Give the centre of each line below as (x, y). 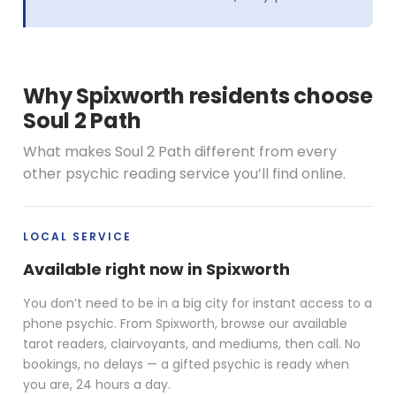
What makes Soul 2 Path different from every (180, 151)
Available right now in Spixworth (157, 269)
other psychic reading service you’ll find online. (184, 173)
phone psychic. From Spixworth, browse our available (185, 323)
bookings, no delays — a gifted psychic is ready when (186, 364)
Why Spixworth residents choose (198, 95)
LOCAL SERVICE (77, 236)
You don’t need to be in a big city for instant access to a (198, 303)
